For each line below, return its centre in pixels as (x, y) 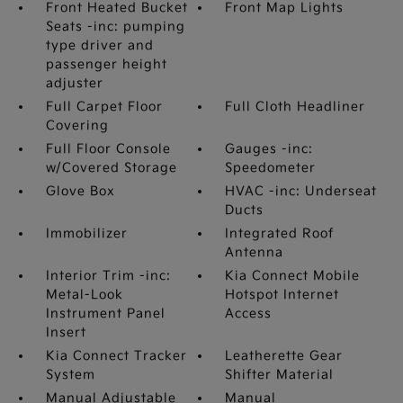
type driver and (99, 45)
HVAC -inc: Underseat (301, 191)
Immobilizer (86, 233)
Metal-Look (84, 295)
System (70, 375)
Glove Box (80, 191)
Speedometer (271, 168)
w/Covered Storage (111, 168)
